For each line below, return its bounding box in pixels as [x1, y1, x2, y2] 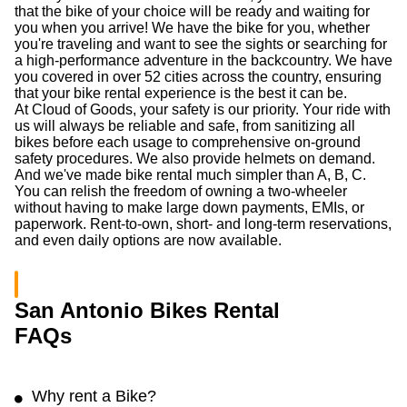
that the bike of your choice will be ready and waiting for [15, 4, 370, 19]
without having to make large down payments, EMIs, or [15, 200, 364, 215]
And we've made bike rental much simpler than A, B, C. [15, 167, 366, 183]
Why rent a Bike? [32, 387, 156, 405]
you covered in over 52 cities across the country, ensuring [15, 69, 382, 84]
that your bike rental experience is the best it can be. [15, 85, 347, 101]
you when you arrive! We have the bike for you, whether [15, 20, 370, 35]
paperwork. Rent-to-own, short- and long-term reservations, [15, 216, 392, 232]
